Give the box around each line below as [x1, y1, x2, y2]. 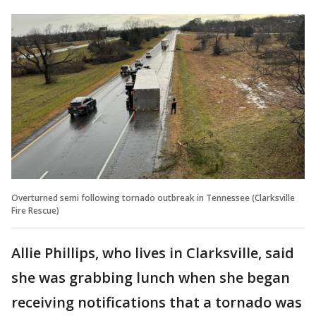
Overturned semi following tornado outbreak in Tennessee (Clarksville [11, 191, 295, 204]
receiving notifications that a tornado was [11, 292, 302, 312]
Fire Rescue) [11, 204, 59, 217]
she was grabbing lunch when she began [11, 267, 290, 287]
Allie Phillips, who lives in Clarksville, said [11, 243, 294, 262]
